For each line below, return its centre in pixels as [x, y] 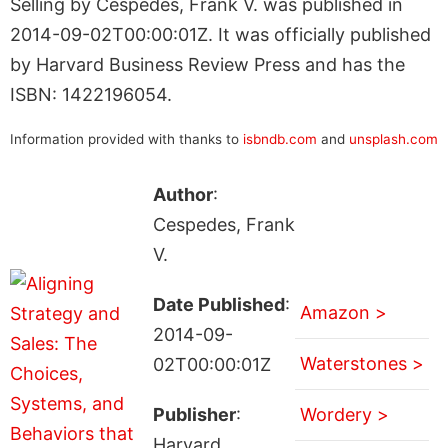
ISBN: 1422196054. [91, 94]
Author [182, 194]
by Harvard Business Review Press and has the [207, 64]
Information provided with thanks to [126, 138]
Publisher [194, 414]
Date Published [218, 304]
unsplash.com [393, 138]
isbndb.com [280, 138]
